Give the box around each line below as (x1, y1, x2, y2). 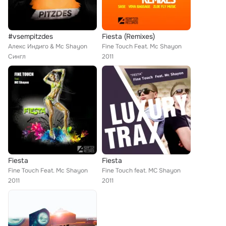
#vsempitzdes (8, 32, 53, 41)
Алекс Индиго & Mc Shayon (8, 42, 87, 50)
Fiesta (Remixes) (102, 32, 155, 41)
